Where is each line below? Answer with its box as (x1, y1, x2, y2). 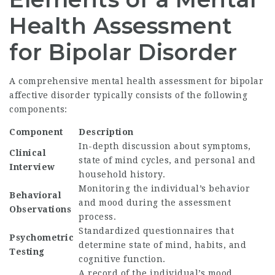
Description (79, 127, 134, 137)
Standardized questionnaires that (79, 226, 234, 236)
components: (9, 104, 68, 114)
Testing (9, 247, 45, 257)
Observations (9, 204, 71, 214)
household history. (79, 169, 165, 179)
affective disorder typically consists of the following (9, 90, 247, 100)
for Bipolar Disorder (9, 39, 237, 66)
